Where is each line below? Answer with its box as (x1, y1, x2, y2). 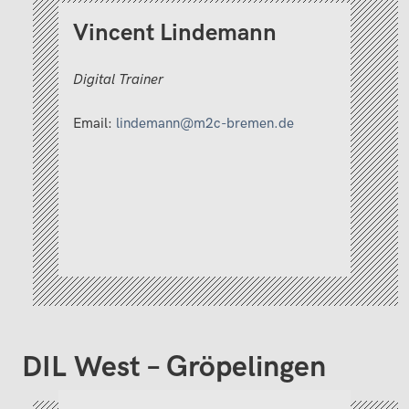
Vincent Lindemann (73, 19, 277, 48)
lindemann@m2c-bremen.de (116, 114, 294, 132)
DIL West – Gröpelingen (22, 350, 326, 386)
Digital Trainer (73, 70, 163, 89)
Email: (73, 114, 116, 132)
